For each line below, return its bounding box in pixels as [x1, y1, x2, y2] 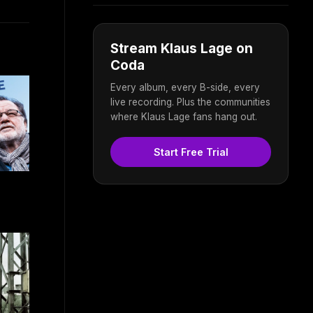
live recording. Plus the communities [110, 96, 270, 108]
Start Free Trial [153, 145, 228, 158]
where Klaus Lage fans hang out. [110, 110, 257, 122]
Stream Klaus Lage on [110, 40, 253, 57]
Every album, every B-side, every [110, 81, 260, 93]
